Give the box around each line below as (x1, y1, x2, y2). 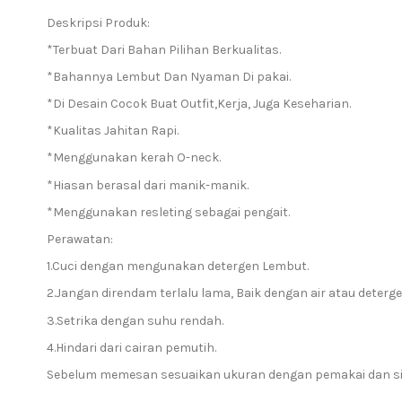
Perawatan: (47, 232, 113, 248)
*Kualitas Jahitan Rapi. (47, 123, 179, 139)
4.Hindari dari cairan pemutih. (47, 339, 216, 355)
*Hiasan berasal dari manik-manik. (47, 177, 249, 193)
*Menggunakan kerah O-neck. (47, 150, 221, 166)
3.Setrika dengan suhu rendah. (47, 312, 223, 328)
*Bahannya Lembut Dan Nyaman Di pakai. (47, 68, 291, 84)
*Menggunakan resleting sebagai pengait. (47, 204, 290, 220)
